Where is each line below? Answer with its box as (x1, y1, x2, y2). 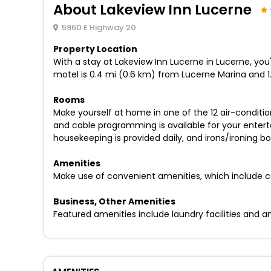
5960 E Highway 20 (61, 21, 136, 33)
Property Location (53, 42, 137, 55)
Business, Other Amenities (53, 195, 175, 207)
